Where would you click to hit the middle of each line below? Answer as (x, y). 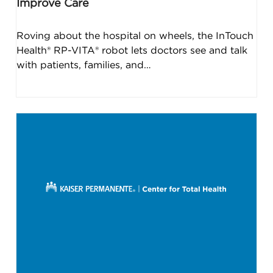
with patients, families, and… (83, 65)
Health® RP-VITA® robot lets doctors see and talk (132, 50)
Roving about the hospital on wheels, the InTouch (135, 36)
